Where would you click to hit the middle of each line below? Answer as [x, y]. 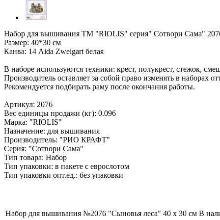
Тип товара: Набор [35, 157]
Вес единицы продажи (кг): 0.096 [60, 113]
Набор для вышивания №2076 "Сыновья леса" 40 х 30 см [101, 213]
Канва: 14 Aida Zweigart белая [54, 51]
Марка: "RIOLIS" [33, 122]
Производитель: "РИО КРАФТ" [57, 139]
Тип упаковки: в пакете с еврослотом [67, 166]
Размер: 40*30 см [32, 42]
